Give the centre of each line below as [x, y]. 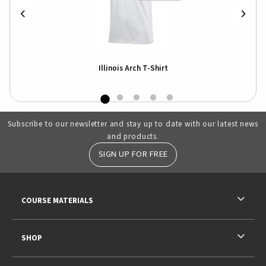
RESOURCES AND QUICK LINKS [66, 186]
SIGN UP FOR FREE [133, 154]
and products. [133, 137]
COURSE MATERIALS [57, 200]
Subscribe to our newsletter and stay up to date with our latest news [133, 124]
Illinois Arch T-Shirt [133, 68]
